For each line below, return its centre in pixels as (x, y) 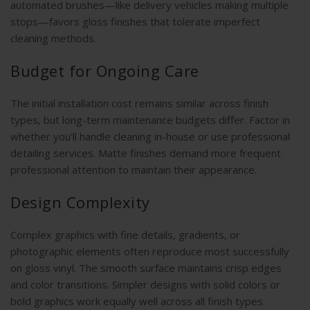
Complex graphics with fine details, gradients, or (125, 235)
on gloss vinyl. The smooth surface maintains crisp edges (146, 268)
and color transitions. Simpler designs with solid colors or (145, 285)
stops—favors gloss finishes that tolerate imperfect (135, 22)
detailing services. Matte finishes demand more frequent (146, 153)
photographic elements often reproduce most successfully (150, 252)
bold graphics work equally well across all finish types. (138, 301)
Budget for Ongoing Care (105, 71)
